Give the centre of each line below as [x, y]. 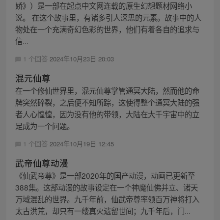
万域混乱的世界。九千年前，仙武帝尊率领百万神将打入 [107, 199]
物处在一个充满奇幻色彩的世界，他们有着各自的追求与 [107, 29]
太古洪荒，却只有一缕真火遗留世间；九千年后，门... [103, 210]
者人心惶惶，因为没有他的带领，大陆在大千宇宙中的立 [107, 114]
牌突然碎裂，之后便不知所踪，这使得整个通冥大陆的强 [107, 102]
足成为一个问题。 [44, 125]
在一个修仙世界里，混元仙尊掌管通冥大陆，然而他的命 [107, 90]
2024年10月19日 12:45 [82, 143]
